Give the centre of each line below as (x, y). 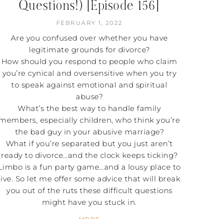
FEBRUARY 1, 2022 (89, 22)
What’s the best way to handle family (89, 108)
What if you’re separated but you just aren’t (89, 143)
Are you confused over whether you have (89, 38)
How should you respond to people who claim (89, 61)
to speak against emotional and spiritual (89, 85)
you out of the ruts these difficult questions (89, 190)
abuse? (89, 96)
